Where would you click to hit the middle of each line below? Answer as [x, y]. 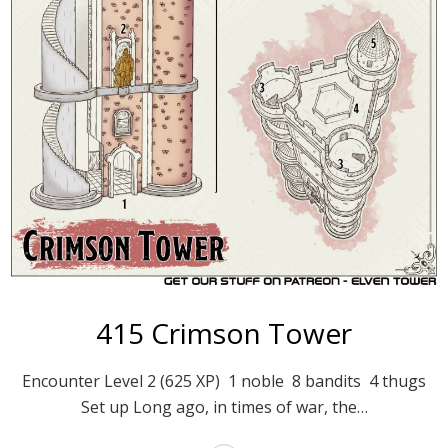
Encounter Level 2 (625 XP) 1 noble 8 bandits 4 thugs [224, 381]
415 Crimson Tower [224, 333]
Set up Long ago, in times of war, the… [224, 407]
